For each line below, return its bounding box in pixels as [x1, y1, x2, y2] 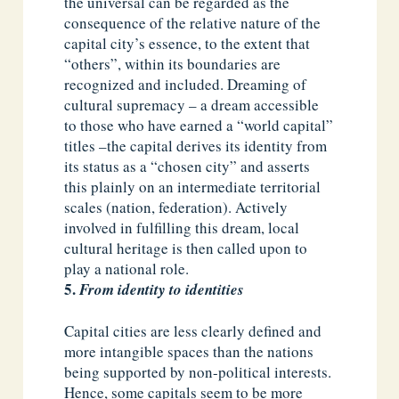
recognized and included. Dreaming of [64, 73, 307, 94]
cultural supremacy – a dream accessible [64, 94, 320, 115]
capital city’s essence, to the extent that [64, 32, 311, 53]
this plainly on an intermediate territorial [64, 175, 322, 197]
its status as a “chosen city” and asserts [64, 155, 311, 176]
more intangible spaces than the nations [64, 340, 314, 362]
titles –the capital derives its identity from [64, 134, 328, 156]
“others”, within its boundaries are [64, 53, 281, 74]
